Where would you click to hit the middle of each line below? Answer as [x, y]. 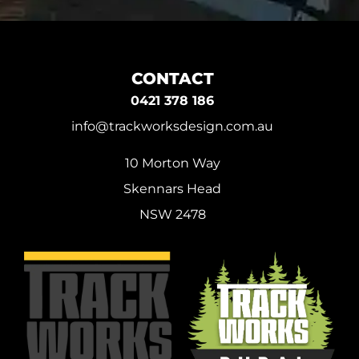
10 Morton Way [172, 163]
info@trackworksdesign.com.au [173, 126]
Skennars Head [173, 189]
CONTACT [172, 78]
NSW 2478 [172, 215]
